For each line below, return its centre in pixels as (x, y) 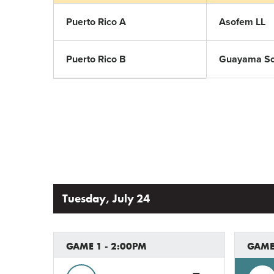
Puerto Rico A (96, 22)
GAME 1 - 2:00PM (106, 246)
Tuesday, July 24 (106, 199)
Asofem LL (242, 22)
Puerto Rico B (96, 59)
